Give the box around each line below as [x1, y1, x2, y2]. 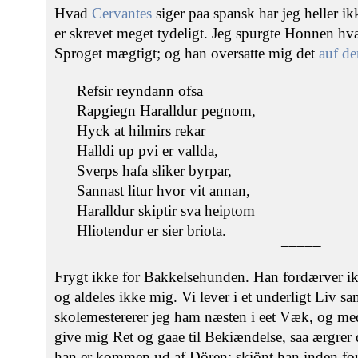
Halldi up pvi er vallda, [77, 142, 218, 159]
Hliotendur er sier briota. [77, 222, 226, 239]
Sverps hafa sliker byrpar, [77, 162, 232, 179]
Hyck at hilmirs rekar [77, 122, 205, 139]
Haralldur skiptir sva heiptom [77, 202, 255, 219]
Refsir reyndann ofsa [77, 82, 203, 99]
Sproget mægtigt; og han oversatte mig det [54, 45, 319, 62]
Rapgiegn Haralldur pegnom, [77, 102, 256, 119]
